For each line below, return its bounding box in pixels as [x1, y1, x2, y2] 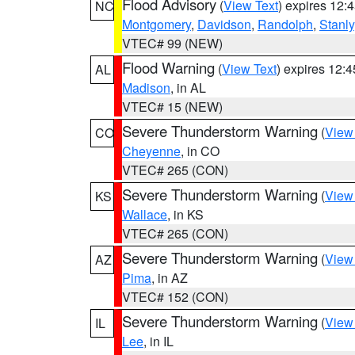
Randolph [258, 15, 313, 33]
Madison [122, 78, 170, 97]
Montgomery [122, 15, 191, 33]
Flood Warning [122, 57, 215, 78]
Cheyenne [122, 142, 181, 160]
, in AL [170, 78, 206, 97]
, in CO [181, 142, 219, 160]
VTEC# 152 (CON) [122, 288, 228, 306]
